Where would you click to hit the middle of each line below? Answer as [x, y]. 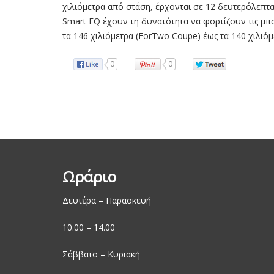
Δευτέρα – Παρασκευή [107, 201]
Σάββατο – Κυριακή [101, 254]
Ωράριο [89, 176]
